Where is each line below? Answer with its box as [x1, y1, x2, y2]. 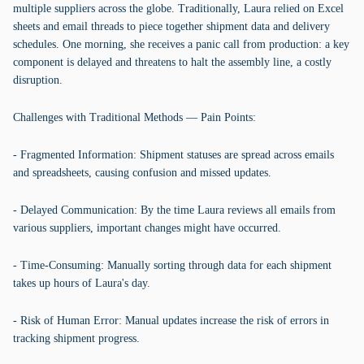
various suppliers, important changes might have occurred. [13, 222, 281, 234]
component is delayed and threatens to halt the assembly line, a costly [13, 56, 331, 68]
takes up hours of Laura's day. [13, 277, 150, 289]
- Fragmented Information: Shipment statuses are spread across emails [13, 149, 334, 161]
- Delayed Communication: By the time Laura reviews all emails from [13, 204, 336, 216]
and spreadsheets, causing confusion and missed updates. [13, 167, 271, 179]
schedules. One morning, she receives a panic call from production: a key [13, 38, 349, 50]
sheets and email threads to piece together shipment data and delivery [13, 20, 330, 32]
